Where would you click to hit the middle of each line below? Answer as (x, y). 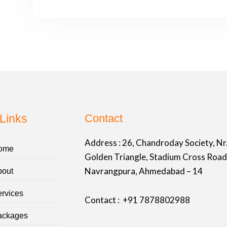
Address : (103, 142)
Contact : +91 (112, 200)
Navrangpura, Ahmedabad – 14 (143, 171)
